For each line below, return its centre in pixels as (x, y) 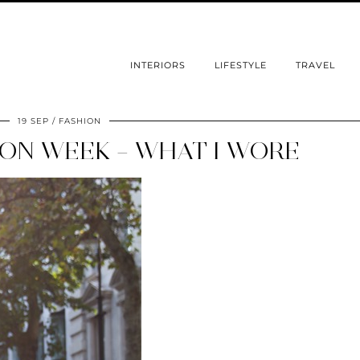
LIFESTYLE (241, 65)
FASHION (80, 121)
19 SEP (33, 121)
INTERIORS (158, 65)
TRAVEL (315, 65)
